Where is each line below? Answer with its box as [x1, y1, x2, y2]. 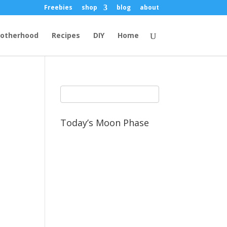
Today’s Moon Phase [60, 117, 149, 129]
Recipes [51, 30, 80, 40]
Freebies [44, 3, 72, 12]
